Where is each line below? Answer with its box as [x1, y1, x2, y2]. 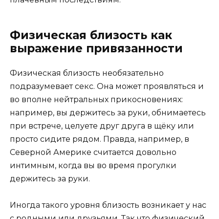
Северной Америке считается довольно [10, 148, 176, 157]
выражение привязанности [10, 42, 183, 56]
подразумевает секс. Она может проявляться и [10, 82, 204, 91]
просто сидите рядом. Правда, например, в [10, 134, 189, 144]
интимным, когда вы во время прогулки [10, 161, 176, 171]
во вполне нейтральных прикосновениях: [10, 95, 183, 105]
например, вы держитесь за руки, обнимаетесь [10, 108, 206, 118]
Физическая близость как [10, 28, 172, 43]
